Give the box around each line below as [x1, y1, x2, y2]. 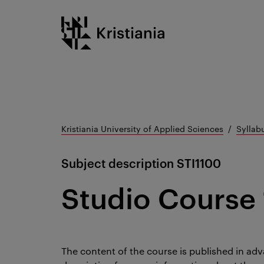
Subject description [61, 154, 174, 171]
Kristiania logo [61, 17, 125, 29]
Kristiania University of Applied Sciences [61, 123, 223, 134]
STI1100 [177, 154, 221, 171]
